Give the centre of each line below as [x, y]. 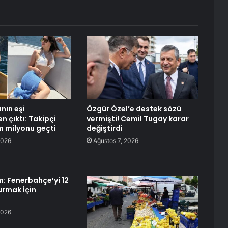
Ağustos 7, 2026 [116, 141]
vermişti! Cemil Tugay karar [137, 119]
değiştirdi [104, 129]
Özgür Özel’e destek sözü [134, 109]
